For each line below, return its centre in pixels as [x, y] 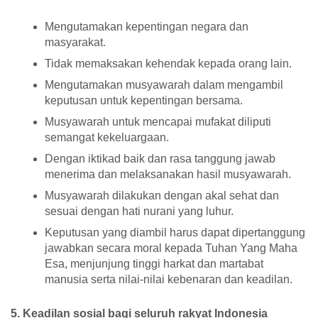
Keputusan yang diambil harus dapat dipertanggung [175, 233]
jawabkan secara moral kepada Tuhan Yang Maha [171, 248]
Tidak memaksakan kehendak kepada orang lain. [168, 64]
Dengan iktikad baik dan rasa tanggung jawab [160, 159]
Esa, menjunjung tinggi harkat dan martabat [154, 264]
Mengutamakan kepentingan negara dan [147, 27]
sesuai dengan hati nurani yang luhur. [139, 212]
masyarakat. [75, 43]
